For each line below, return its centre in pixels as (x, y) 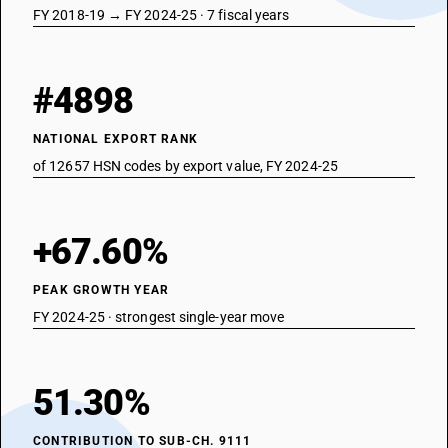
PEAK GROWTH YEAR (101, 290)
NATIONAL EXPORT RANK (115, 139)
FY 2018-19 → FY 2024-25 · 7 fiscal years (161, 15)
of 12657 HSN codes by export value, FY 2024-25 (185, 166)
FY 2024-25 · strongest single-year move (159, 317)
